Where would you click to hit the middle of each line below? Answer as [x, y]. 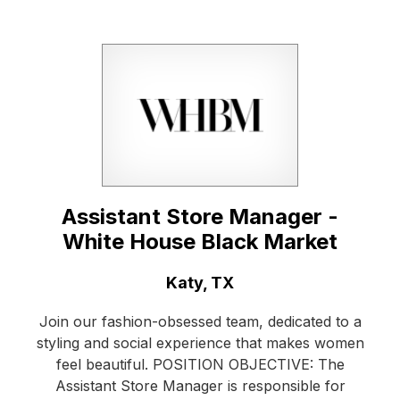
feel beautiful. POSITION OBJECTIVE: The [200, 365]
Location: [71, 282]
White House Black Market [200, 242]
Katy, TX [200, 283]
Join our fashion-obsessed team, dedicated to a [200, 322]
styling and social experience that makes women [200, 343]
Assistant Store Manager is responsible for [200, 386]
